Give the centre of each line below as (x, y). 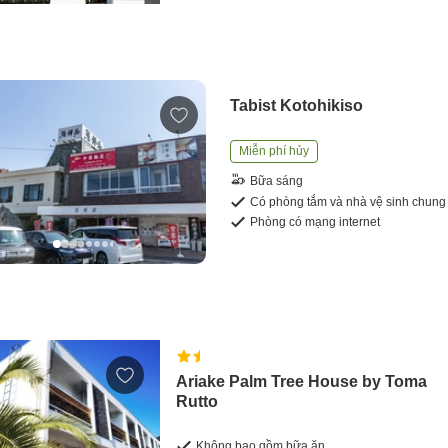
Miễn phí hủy (274, 150)
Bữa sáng (277, 181)
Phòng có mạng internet (315, 221)
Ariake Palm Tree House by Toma (302, 382)
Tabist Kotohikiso (297, 105)
